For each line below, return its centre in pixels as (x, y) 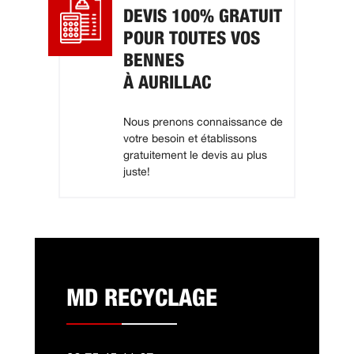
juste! (137, 173)
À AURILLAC (167, 83)
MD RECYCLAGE (142, 299)
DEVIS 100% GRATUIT (203, 17)
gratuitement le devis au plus (195, 156)
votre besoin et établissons (190, 139)
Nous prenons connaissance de (203, 123)
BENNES (154, 61)
